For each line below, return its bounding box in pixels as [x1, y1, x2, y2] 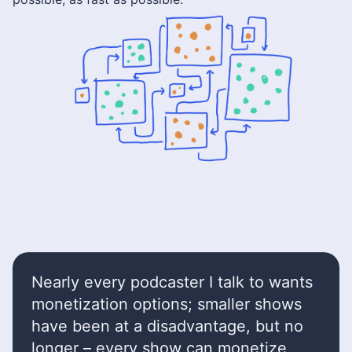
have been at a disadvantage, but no [31, 317, 303, 336]
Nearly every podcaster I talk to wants [31, 273, 313, 292]
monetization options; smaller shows [31, 295, 302, 314]
